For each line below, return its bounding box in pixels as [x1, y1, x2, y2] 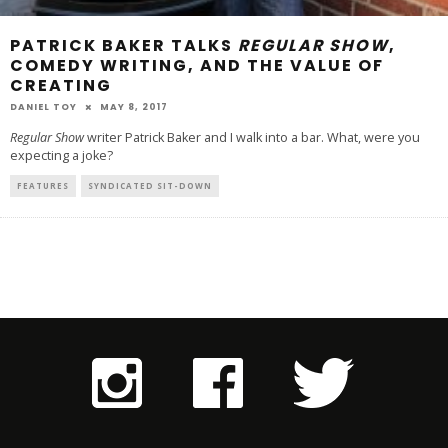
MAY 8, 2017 [100, 100, 168, 113]
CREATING [10, 73, 112, 97]
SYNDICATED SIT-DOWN [88, 179, 212, 191]
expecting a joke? [10, 146, 113, 164]
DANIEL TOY [10, 100, 77, 113]
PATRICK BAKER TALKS [10, 33, 238, 57]
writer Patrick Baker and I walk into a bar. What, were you [84, 128, 420, 146]
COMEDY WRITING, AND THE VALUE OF [10, 53, 384, 77]
